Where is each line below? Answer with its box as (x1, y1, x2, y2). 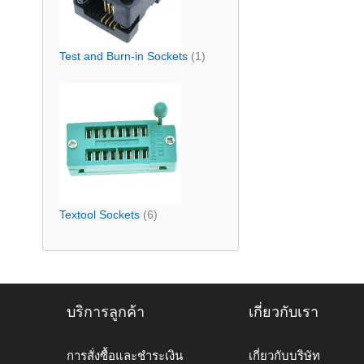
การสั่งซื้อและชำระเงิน (67, 349, 183, 362)
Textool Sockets (59, 208, 140, 221)
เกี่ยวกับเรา (249, 304, 318, 320)
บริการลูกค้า (67, 304, 145, 320)
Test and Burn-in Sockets (59, 50, 188, 63)
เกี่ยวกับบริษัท (249, 349, 320, 362)
